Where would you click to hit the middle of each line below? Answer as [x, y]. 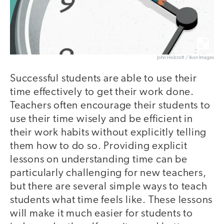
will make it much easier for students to [101, 214]
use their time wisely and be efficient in [101, 119]
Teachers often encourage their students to [110, 106]
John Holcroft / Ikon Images [185, 58]
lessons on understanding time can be [99, 160]
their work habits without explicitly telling [108, 133]
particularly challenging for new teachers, [108, 173]
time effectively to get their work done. [102, 92]
